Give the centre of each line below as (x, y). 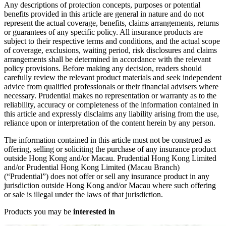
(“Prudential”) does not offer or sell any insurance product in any (107, 176)
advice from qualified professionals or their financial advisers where (111, 86)
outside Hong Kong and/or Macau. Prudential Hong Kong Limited (110, 158)
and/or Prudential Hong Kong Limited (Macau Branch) (92, 167)
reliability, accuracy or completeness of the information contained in (111, 104)
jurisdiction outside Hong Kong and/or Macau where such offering (110, 185)
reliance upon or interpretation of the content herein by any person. (110, 123)
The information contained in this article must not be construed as (107, 140)
